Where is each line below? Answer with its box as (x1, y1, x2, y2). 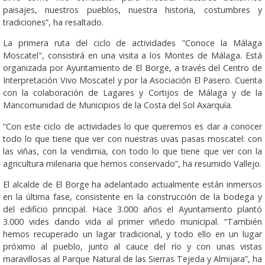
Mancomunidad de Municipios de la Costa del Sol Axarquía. (3, 99, 232, 111)
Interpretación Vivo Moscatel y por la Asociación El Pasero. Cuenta (3, 75, 262, 86)
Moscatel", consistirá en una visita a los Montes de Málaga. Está (3, 50, 262, 62)
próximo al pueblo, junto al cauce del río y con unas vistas (3, 240, 262, 252)
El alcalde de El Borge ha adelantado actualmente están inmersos (3, 178, 262, 190)
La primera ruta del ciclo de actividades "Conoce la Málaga (3, 37, 262, 49)
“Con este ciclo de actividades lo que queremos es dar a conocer (3, 120, 262, 132)
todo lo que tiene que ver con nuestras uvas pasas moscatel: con (3, 132, 262, 144)
